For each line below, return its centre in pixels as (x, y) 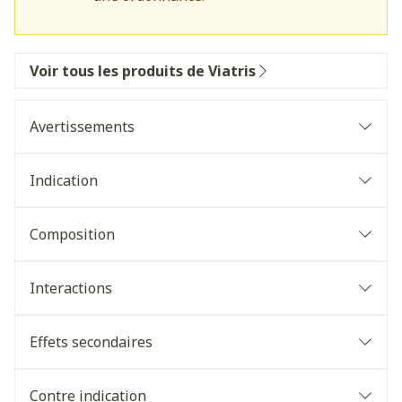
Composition (72, 234)
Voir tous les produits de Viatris (143, 71)
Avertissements (82, 127)
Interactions (71, 288)
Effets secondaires (91, 342)
